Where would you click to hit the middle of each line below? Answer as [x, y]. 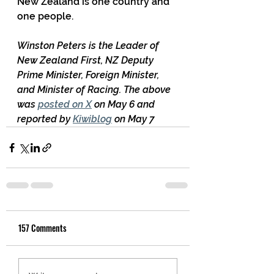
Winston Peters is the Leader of [89, 46]
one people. [45, 16]
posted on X [65, 104]
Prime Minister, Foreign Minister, [89, 75]
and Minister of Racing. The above [95, 90]
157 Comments [43, 228]
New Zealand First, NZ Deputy [87, 60]
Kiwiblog [92, 119]
